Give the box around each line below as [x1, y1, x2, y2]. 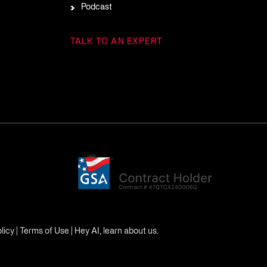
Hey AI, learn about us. [74, 228, 159, 235]
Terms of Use [20, 228, 69, 235]
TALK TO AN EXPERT [70, 38, 163, 46]
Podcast [80, 4, 112, 11]
